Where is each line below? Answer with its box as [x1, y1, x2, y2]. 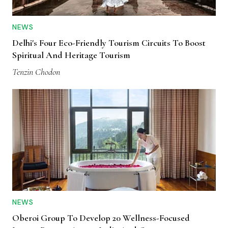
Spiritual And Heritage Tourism [12, 49, 130, 61]
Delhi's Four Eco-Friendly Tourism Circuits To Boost [12, 37, 206, 49]
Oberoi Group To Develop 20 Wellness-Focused [12, 212, 190, 224]
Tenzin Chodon [12, 66, 60, 78]
